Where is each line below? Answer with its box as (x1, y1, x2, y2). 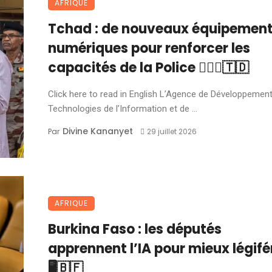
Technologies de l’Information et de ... (48, 103, 197, 114)
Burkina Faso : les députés (48, 220, 222, 239)
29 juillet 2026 (146, 126, 197, 137)
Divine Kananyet (63, 125, 133, 137)
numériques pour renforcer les (48, 39, 250, 58)
